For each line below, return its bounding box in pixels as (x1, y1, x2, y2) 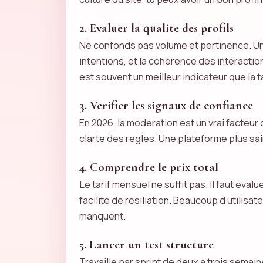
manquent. (79, 210, 126, 223)
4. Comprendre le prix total (79, 159, 218, 175)
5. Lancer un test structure (79, 237, 214, 252)
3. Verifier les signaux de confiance (79, 97, 253, 113)
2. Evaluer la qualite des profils (79, 20, 234, 36)
